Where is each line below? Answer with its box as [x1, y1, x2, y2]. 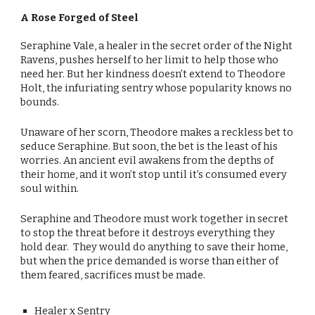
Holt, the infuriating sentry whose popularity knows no [20, 81, 292, 94]
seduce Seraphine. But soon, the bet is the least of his [20, 139, 278, 153]
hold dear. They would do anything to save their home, [20, 240, 288, 254]
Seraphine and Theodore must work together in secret [20, 212, 289, 226]
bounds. [20, 95, 60, 108]
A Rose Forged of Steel [20, 11, 139, 24]
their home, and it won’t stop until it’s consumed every [20, 167, 288, 181]
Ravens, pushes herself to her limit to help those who [20, 53, 279, 66]
